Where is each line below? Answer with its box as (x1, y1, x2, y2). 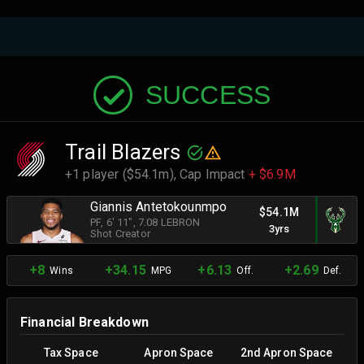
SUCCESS (145, 80, 271, 110)
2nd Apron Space (240, 346, 333, 359)
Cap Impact (180, 167, 249, 182)
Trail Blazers (65, 140, 181, 164)
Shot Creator (90, 227, 150, 240)
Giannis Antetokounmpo (90, 198, 227, 214)
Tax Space (43, 346, 98, 359)
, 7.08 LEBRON (132, 215, 201, 228)
